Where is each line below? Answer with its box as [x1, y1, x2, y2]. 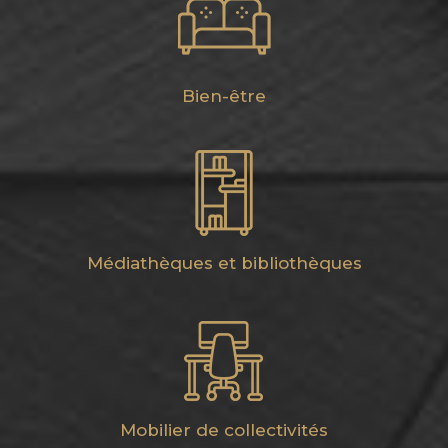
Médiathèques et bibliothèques [86, 252, 362, 273]
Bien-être [182, 85, 266, 106]
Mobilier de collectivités [120, 419, 328, 440]
